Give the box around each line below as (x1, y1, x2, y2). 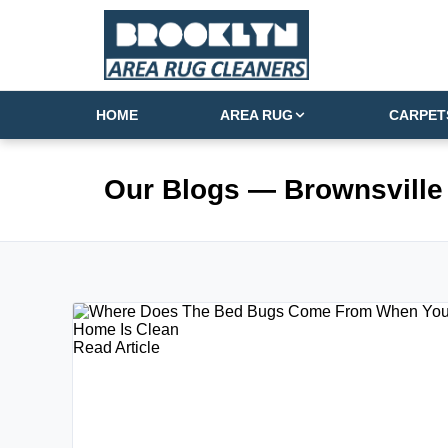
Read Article (73, 338, 160, 356)
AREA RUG (220, 106, 293, 123)
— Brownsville (248, 173, 443, 205)
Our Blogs (104, 173, 248, 205)
